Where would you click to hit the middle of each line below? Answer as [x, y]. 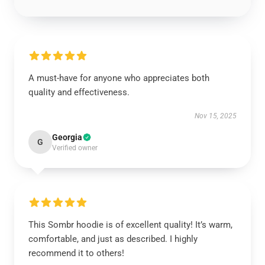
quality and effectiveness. [79, 92]
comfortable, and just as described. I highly [113, 239]
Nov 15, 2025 [216, 116]
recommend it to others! [76, 253]
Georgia [67, 137]
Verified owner [75, 148]
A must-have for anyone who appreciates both [119, 78]
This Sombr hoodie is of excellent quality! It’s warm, [130, 225]
